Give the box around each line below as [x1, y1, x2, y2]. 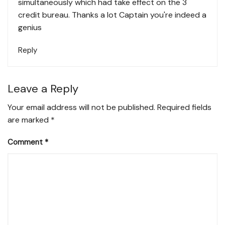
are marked [8, 115, 51, 126]
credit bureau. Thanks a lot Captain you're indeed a [18, 10, 206, 21]
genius [18, 22, 42, 33]
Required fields [157, 102, 211, 113]
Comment [8, 137, 45, 148]
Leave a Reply [8, 81, 78, 96]
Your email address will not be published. [8, 102, 155, 113]
